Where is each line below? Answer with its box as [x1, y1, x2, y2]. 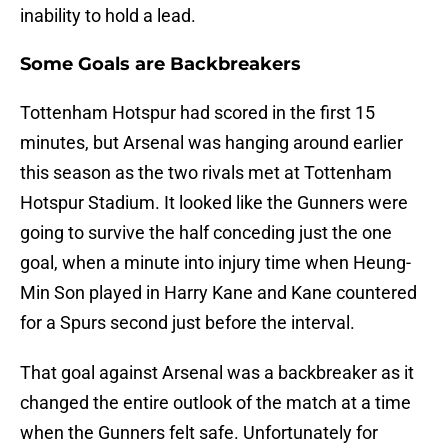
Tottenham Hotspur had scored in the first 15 [20, 102, 375, 124]
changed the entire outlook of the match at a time [20, 392, 411, 414]
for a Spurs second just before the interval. [20, 312, 355, 334]
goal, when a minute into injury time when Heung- [20, 252, 411, 274]
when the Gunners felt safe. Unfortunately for [20, 422, 378, 444]
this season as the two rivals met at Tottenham [20, 162, 392, 184]
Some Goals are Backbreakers [20, 53, 301, 76]
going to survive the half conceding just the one [20, 222, 392, 244]
